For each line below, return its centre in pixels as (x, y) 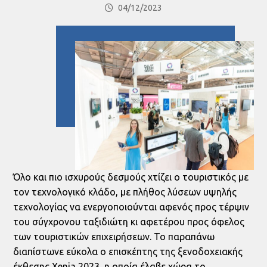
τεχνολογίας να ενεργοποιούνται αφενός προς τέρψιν (131, 207)
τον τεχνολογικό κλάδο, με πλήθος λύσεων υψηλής (125, 192)
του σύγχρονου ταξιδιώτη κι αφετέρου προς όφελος (129, 222)
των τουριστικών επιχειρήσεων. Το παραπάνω (114, 237)
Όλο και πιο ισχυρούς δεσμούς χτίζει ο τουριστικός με (131, 177)
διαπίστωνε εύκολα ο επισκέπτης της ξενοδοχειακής (128, 252)
